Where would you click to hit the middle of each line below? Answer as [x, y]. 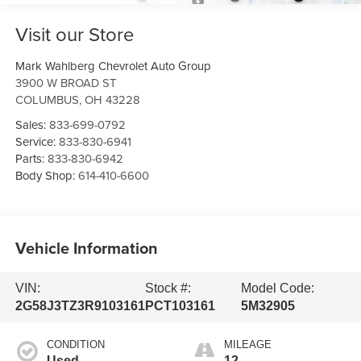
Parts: [31, 158]
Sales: [32, 124]
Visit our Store [75, 33]
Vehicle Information [86, 248]
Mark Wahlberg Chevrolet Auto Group [113, 65]
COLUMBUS [47, 99]
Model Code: [277, 288]
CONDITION [75, 344]
